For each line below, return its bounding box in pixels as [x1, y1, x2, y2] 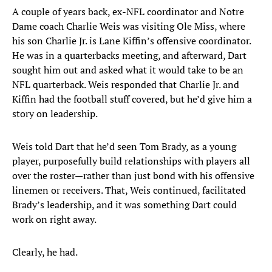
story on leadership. [12, 107, 98, 121]
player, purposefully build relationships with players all [12, 154, 250, 168]
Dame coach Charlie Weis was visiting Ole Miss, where [12, 19, 245, 33]
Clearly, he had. [12, 245, 78, 259]
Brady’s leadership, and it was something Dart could [12, 198, 237, 212]
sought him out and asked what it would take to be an [12, 63, 243, 77]
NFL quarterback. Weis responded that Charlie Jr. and [12, 78, 239, 92]
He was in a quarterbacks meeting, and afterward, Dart [12, 49, 246, 63]
